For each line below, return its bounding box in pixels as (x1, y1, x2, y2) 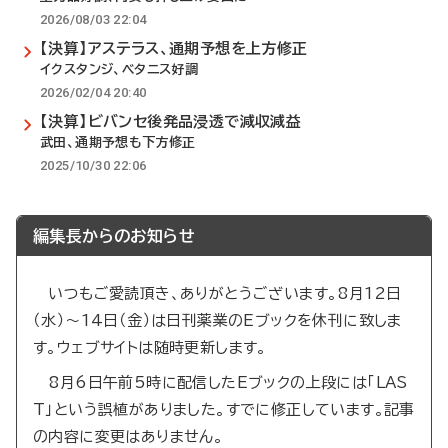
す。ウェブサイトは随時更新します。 (33, 340, 267, 355)
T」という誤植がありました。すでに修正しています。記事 (33, 402, 415, 417)
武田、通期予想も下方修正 (40, 136, 196, 149)
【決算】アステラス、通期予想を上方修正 (40, 41, 308, 56)
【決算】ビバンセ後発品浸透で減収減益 (40, 114, 302, 129)
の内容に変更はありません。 (33, 429, 224, 444)
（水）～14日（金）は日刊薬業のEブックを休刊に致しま (33, 313, 402, 328)
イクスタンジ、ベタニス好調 (40, 63, 199, 76)
